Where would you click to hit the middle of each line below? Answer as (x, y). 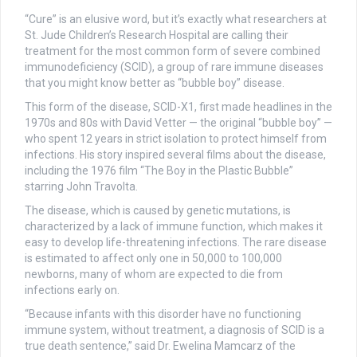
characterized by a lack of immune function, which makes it (174, 227)
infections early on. (72, 290)
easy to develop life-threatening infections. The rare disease (176, 243)
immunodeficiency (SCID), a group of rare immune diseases (174, 67)
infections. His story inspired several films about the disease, (175, 155)
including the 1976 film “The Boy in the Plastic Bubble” (159, 171)
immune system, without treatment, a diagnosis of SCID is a (175, 330)
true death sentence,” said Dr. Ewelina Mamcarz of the (160, 346)
